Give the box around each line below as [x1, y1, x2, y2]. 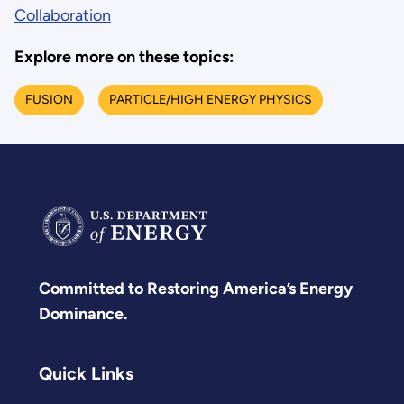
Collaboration [14, 5, 111, 26]
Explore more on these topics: [14, 47, 234, 68]
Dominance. [39, 303, 127, 324]
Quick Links [39, 363, 133, 385]
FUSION [24, 91, 73, 107]
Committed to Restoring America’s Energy [39, 278, 353, 298]
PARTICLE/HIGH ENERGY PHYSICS [108, 91, 312, 107]
